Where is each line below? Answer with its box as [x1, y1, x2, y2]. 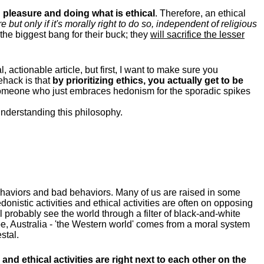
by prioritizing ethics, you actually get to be [52, 75, 243, 85]
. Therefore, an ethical [155, 8, 246, 18]
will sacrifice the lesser [150, 29, 245, 39]
